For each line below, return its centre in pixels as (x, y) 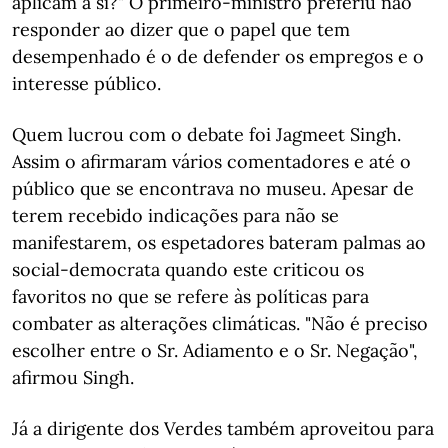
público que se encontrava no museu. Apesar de (213, 188)
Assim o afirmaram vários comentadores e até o (211, 161)
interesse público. (86, 83)
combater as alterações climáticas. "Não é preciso (220, 323)
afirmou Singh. (73, 377)
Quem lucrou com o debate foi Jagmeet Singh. (206, 134)
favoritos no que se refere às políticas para (190, 296)
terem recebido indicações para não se (175, 215)
